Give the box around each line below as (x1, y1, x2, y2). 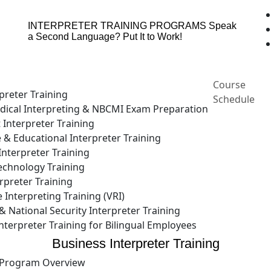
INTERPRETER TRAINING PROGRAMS (28, 21, 209, 31)
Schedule (212, 93, 255, 106)
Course (212, 78, 246, 91)
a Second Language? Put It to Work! (28, 31, 182, 42)
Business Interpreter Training (51, 236, 220, 251)
